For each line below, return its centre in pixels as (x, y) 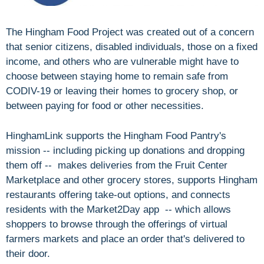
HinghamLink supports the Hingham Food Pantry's (116, 136)
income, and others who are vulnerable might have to (122, 62)
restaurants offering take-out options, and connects (118, 194)
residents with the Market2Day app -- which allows (118, 209)
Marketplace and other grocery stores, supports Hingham (132, 180)
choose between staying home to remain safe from (117, 77)
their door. (28, 253)
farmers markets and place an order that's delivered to (125, 239)
